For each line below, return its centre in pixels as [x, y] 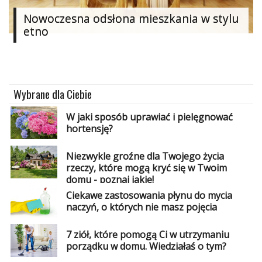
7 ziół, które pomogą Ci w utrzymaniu [147, 235]
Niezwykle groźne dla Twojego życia [145, 156]
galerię [21, 42]
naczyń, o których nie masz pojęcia [141, 207]
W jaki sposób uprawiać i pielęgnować [149, 117]
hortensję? [89, 128]
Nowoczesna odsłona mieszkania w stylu [131, 18]
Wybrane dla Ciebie [53, 94]
